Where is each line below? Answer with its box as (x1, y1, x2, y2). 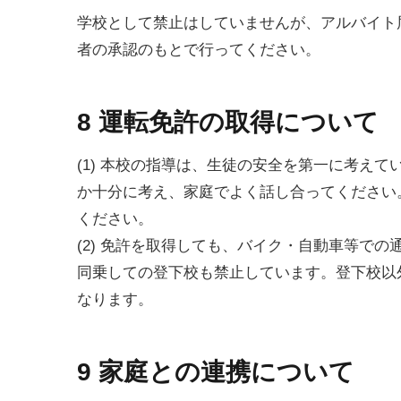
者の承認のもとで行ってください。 (77, 41, 320, 59)
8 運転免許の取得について (77, 108, 379, 137)
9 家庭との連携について (77, 358, 354, 387)
